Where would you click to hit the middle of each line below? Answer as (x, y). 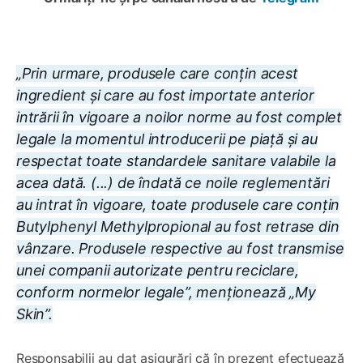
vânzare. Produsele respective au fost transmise (180, 249)
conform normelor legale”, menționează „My (166, 293)
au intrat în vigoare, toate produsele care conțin (178, 205)
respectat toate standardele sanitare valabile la (176, 161)
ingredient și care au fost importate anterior (165, 96)
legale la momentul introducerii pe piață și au (167, 139)
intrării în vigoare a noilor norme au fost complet (179, 117)
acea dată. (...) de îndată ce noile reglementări (173, 183)
